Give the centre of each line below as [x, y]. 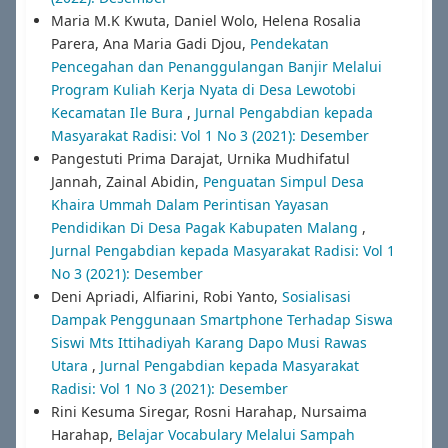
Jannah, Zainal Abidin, [126, 181]
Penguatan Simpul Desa [283, 181]
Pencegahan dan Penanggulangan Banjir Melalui [216, 66]
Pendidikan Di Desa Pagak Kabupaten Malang [206, 227]
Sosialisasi [316, 296]
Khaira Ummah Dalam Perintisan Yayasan [189, 204]
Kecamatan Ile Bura [118, 112]
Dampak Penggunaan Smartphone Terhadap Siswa [221, 319]
